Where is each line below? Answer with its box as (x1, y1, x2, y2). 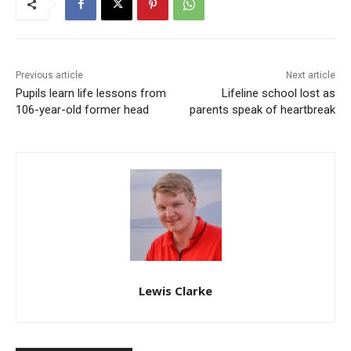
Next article (285, 69, 335, 81)
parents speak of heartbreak (189, 102, 335, 117)
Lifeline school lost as (221, 85, 335, 100)
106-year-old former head (16, 102, 149, 117)
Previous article (16, 69, 83, 81)
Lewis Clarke (139, 282, 212, 299)
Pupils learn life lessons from (16, 85, 166, 100)
